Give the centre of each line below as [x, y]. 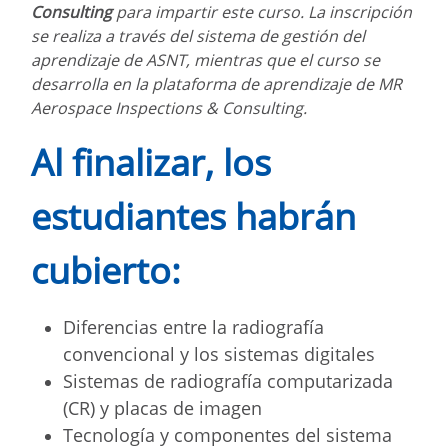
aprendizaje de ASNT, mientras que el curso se [205, 59]
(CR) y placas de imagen [162, 407]
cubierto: [106, 270]
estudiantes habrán [193, 216]
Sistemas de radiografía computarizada [228, 380]
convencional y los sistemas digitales [219, 353]
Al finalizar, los [151, 162]
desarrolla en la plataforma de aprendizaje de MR [216, 83]
